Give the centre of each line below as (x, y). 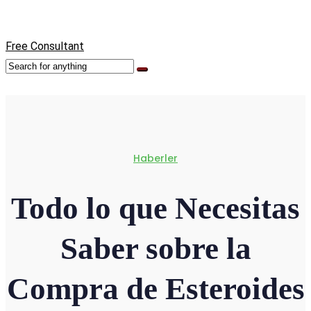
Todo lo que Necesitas (155, 209)
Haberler (155, 158)
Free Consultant (45, 46)
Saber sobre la (155, 249)
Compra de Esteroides (155, 289)
